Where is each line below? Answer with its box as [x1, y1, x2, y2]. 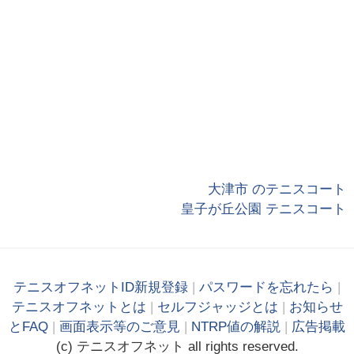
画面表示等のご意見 [59, 318, 180, 334]
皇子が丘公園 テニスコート [180, 201, 346, 217]
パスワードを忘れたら [199, 279, 333, 295]
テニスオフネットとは [11, 299, 146, 314]
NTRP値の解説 [191, 318, 281, 334]
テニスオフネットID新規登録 [13, 279, 188, 295]
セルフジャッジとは [156, 299, 278, 314]
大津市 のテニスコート [207, 182, 346, 198]
